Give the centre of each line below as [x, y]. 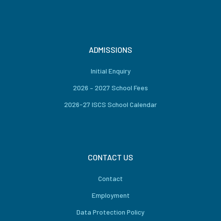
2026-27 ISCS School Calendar [110, 104]
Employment [110, 195]
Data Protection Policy [110, 212]
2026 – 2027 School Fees [110, 88]
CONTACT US [110, 157]
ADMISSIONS [110, 50]
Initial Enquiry [110, 71]
